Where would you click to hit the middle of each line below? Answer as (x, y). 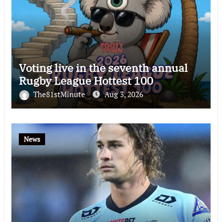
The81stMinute (60, 94)
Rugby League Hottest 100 (86, 80)
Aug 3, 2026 (124, 94)
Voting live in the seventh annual (103, 67)
